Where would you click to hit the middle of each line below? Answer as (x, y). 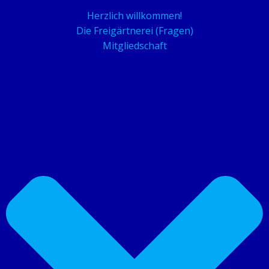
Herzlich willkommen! (134, 15)
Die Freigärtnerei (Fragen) (134, 30)
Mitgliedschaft (134, 45)
